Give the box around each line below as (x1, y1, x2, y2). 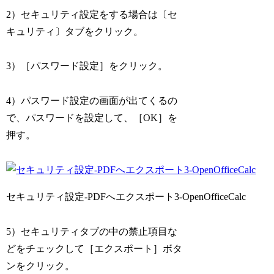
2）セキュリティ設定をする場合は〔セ (6, 9, 178, 20)
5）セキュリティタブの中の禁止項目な (6, 226, 178, 237)
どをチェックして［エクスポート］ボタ (6, 243, 183, 254)
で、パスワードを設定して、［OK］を (6, 113, 178, 124)
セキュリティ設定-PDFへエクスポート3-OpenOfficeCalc (6, 191, 246, 202)
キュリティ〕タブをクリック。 (6, 26, 144, 37)
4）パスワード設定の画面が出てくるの (6, 95, 178, 106)
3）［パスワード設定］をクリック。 (6, 61, 168, 72)
